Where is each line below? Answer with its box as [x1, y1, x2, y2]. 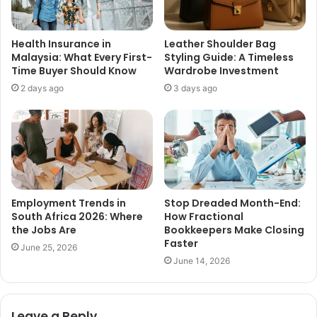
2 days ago [21, 83, 64, 94]
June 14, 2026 [173, 255, 230, 266]
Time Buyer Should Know [11, 64, 137, 79]
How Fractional [164, 209, 243, 224]
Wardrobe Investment [164, 64, 279, 79]
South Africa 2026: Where [11, 209, 143, 224]
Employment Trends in [11, 195, 126, 210]
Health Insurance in [11, 37, 111, 52]
